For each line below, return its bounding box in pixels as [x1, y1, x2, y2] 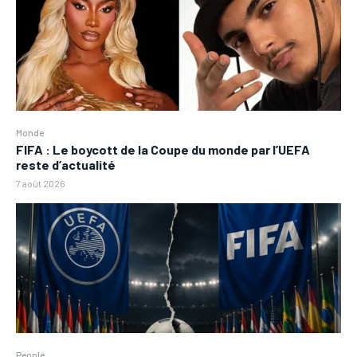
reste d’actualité [16, 156, 116, 172]
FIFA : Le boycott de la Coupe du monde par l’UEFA [16, 141, 310, 157]
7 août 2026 [16, 177, 65, 189]
